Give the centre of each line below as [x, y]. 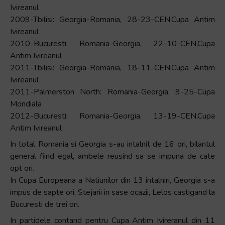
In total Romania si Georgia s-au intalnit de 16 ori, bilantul [113, 144]
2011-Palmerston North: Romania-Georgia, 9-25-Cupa [113, 92]
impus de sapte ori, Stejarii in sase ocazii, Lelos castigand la [113, 192]
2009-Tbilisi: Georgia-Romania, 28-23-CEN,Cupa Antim [113, 20]
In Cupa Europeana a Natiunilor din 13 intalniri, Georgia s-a [113, 180]
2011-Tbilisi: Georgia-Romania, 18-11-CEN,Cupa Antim [113, 68]
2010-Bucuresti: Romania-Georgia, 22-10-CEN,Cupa [113, 44]
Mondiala [26, 104]
